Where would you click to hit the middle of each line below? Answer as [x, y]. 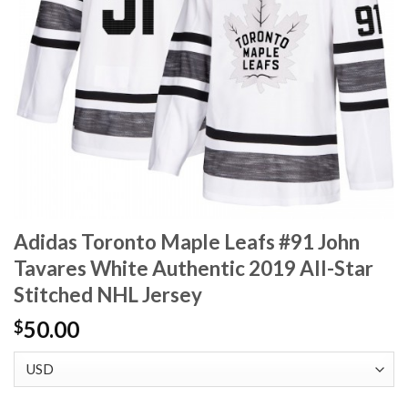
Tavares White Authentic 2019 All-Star [194, 269]
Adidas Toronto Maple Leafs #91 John [187, 242]
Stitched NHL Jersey [108, 295]
